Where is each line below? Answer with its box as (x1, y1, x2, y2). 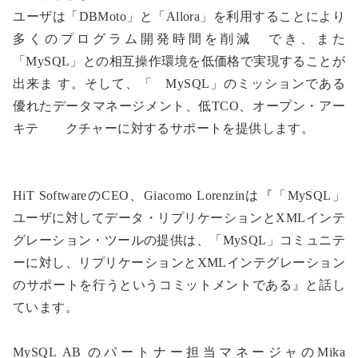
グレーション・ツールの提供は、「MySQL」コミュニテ (13, 233, 345, 248)
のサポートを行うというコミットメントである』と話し (13, 278, 345, 292)
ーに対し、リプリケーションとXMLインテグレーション (13, 256, 345, 270)
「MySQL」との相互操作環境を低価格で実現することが (13, 54, 345, 69)
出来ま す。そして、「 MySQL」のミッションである (13, 77, 345, 91)
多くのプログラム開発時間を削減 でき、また (13, 32, 345, 46)
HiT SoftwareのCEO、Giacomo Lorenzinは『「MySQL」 (13, 189, 345, 203)
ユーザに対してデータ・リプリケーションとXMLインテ (13, 211, 345, 225)
